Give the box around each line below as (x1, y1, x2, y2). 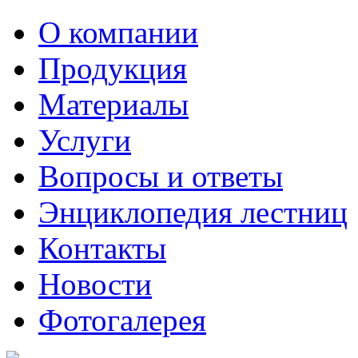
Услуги (38, 123, 131, 158)
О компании (38, 15, 198, 50)
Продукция (38, 51, 187, 86)
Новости (38, 267, 152, 302)
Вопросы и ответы (38, 159, 283, 194)
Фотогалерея (38, 303, 206, 338)
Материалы (38, 87, 189, 122)
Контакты (38, 231, 166, 266)
